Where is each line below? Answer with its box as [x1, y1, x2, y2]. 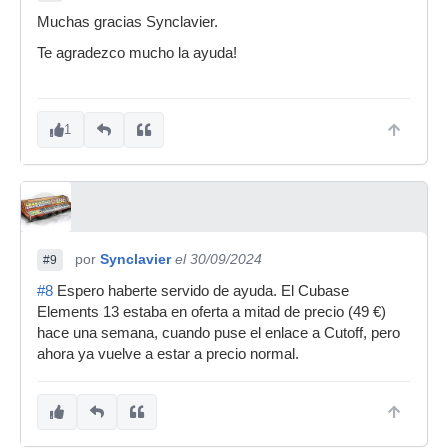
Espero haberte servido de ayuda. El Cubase [53, 283, 349, 299]
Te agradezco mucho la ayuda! [37, 45, 237, 61]
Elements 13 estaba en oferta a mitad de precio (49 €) [37, 304, 386, 320]
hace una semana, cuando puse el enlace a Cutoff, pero [37, 325, 400, 341]
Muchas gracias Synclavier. [37, 14, 218, 30]
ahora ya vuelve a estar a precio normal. [37, 346, 299, 362]
